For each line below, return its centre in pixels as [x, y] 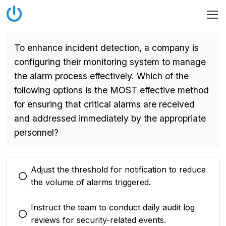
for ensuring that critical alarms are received [104, 104]
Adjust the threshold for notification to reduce [118, 169]
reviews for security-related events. [98, 220]
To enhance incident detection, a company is [106, 48]
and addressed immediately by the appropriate [110, 118]
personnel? [36, 132]
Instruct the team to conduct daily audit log [113, 207]
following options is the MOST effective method [111, 90]
